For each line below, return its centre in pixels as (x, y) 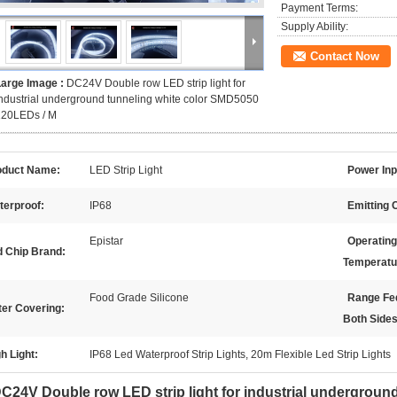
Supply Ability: (315, 27)
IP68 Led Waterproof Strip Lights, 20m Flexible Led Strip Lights (240, 354)
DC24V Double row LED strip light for (156, 83)
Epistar (106, 241)
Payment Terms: (319, 8)
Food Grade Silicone (139, 298)
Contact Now (345, 56)
